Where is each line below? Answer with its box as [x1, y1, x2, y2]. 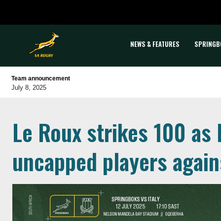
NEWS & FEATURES [130, 38, 180, 49]
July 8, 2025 [11, 84, 46, 91]
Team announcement [11, 75, 70, 82]
